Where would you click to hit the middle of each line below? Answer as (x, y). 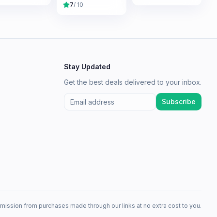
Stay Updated (87, 67)
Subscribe (179, 101)
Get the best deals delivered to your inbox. (133, 82)
